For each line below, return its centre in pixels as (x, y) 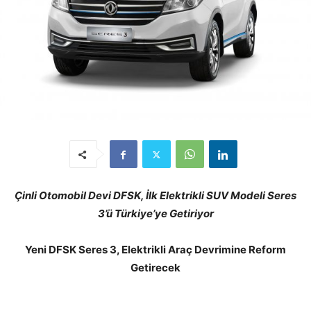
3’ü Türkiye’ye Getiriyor (155, 214)
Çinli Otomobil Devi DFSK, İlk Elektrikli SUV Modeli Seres (155, 196)
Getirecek (155, 268)
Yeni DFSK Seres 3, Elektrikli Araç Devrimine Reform (155, 250)
